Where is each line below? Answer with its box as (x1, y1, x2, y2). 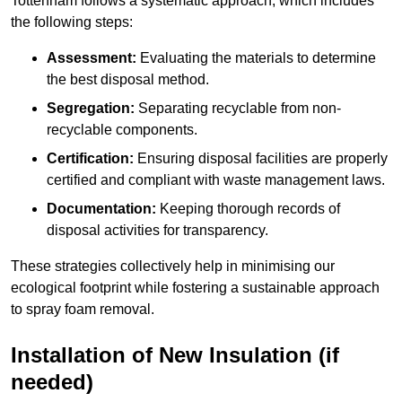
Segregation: (47, 100, 135, 117)
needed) (11, 370, 93, 395)
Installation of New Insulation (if (11, 343, 339, 368)
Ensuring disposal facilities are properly (134, 151, 388, 167)
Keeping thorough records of (156, 201, 340, 217)
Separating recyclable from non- (135, 100, 341, 117)
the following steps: (11, 14, 133, 31)
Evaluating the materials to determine (136, 50, 376, 66)
